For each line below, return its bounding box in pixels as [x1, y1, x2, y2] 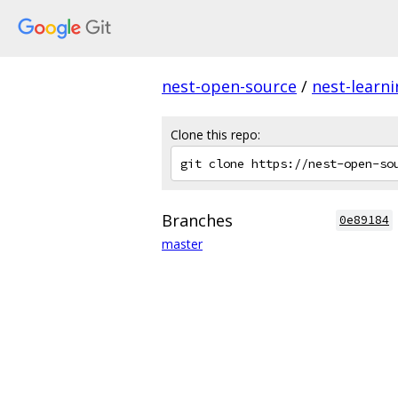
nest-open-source [162, 76, 297, 97]
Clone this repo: [171, 126, 260, 143]
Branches [162, 210, 233, 231]
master [162, 235, 203, 252]
